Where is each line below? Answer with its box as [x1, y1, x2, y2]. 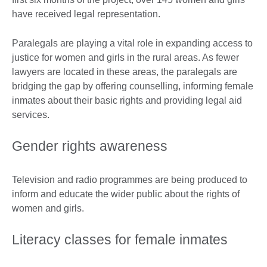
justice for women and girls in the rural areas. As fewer [12, 52, 239, 63]
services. [12, 110, 49, 120]
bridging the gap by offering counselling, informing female [12, 81, 253, 92]
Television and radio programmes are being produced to [12, 175, 247, 185]
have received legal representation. [12, 9, 163, 20]
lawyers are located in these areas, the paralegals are [12, 67, 237, 77]
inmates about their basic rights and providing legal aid [12, 95, 242, 106]
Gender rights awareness [12, 138, 171, 154]
